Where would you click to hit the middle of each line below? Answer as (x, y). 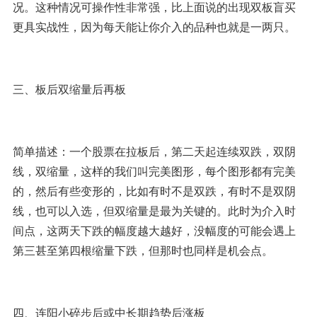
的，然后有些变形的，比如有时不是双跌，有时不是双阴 (154, 191)
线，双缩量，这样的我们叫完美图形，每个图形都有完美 (154, 171)
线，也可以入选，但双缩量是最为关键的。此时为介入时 (154, 211)
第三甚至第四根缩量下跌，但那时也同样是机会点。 (143, 250)
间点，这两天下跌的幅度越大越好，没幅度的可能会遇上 (154, 230)
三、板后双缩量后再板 (69, 89)
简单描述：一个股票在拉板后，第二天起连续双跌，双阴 (154, 151)
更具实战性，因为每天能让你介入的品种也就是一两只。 (154, 27)
